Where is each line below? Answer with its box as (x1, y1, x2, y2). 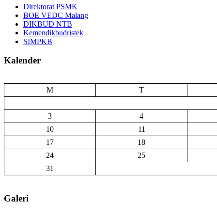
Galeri (4, 193, 29, 204)
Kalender (4, 55, 41, 65)
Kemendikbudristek (23, 28, 83, 37)
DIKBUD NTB (23, 19, 72, 28)
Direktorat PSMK (23, 2, 77, 11)
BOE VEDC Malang (23, 11, 88, 19)
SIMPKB (23, 37, 52, 46)
